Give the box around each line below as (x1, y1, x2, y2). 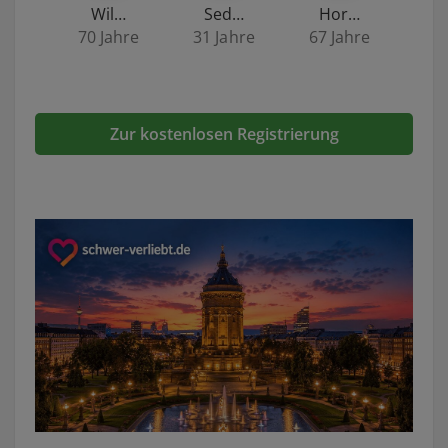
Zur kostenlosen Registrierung (109, 123, 339, 145)
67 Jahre (308, 26, 371, 48)
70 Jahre (77, 26, 140, 48)
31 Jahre (193, 26, 255, 48)
